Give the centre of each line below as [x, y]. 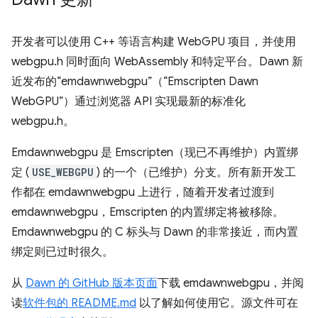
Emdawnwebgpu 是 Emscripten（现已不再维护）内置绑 [155, 153]
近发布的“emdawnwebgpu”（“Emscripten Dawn [135, 82]
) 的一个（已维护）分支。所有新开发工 [196, 172]
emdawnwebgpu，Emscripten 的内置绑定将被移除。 [148, 212]
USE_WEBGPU [63, 172]
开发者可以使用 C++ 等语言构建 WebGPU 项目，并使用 [154, 42]
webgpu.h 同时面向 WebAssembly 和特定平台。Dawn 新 [157, 62]
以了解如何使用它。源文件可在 [217, 303]
